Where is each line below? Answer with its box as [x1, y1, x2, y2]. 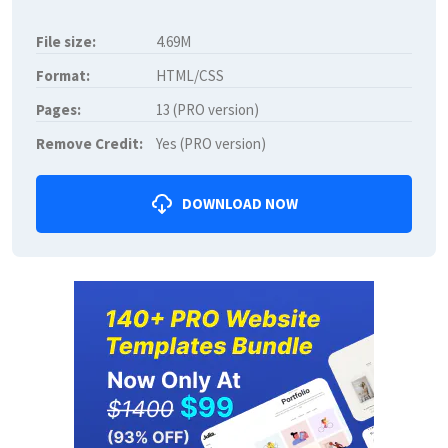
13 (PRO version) [156, 99, 259, 119]
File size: [36, 31, 96, 51]
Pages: [36, 99, 81, 119]
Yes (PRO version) [156, 133, 266, 153]
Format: [36, 65, 90, 85]
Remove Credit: [36, 133, 143, 153]
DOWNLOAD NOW [182, 194, 298, 214]
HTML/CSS [156, 65, 224, 85]
